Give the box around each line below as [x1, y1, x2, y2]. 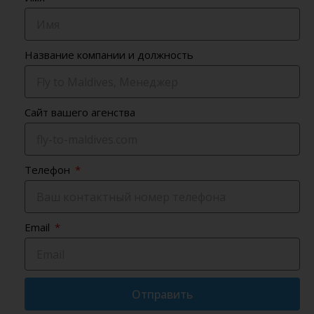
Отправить [132, 286, 193, 302]
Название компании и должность [25, 48, 193, 62]
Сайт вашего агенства [25, 105, 135, 120]
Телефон [25, 163, 73, 177]
